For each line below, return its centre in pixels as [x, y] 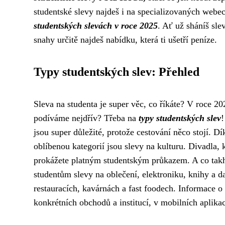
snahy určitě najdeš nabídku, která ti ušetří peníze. [125, 40]
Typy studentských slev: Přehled [117, 72]
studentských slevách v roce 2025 [96, 26]
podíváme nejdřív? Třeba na [86, 118]
